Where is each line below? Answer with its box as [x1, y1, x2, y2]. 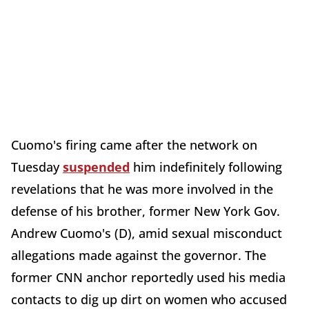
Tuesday [11, 159, 63, 176]
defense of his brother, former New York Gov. [11, 203, 280, 220]
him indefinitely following [130, 159, 282, 176]
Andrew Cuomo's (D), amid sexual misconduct [11, 225, 282, 242]
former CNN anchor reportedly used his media [11, 269, 286, 286]
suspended [63, 159, 130, 176]
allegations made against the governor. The [11, 247, 266, 264]
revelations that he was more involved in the [11, 181, 273, 198]
